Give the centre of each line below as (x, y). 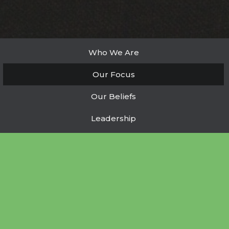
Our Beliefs (113, 97)
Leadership (113, 119)
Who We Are (113, 53)
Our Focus (113, 75)
